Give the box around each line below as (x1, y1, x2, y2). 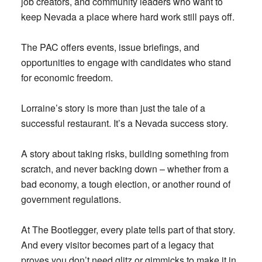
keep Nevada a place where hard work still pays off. (20, 9, 235, 23)
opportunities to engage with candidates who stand (20, 55, 231, 69)
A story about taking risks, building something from (20, 146, 229, 160)
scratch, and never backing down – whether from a (20, 161, 229, 175)
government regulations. (20, 192, 121, 206)
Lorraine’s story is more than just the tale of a (20, 101, 205, 115)
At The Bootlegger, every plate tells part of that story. (20, 222, 235, 236)
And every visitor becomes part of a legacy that (20, 237, 213, 251)
